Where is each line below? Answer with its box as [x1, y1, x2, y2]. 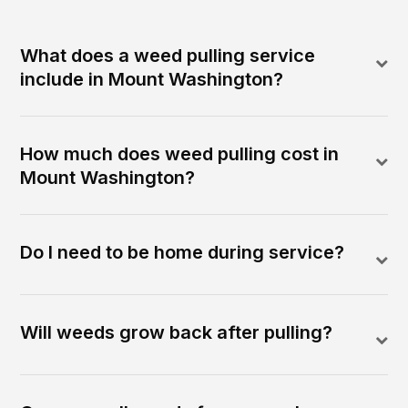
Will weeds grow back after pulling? [20, 321, 333, 344]
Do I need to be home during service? [20, 241, 345, 264]
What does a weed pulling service [20, 45, 316, 67]
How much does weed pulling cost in [20, 143, 340, 166]
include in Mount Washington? [20, 68, 284, 91]
